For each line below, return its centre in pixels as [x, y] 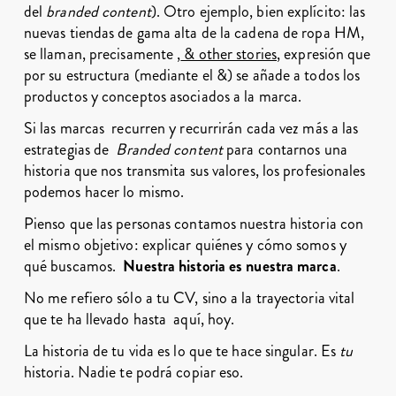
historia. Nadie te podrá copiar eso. [135, 372]
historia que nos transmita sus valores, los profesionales [194, 171]
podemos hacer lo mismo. [104, 192]
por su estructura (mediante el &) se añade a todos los [192, 75]
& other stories [228, 54]
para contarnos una [285, 149]
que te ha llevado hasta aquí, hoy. [129, 319]
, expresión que [324, 54]
